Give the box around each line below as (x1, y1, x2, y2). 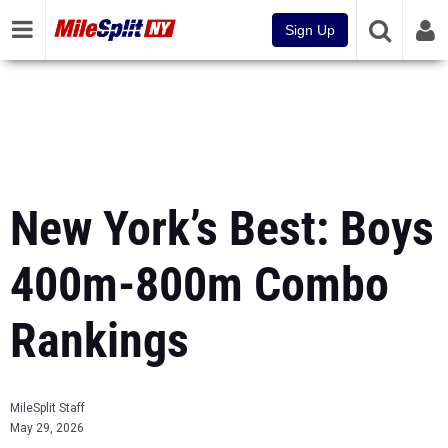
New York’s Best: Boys (10, 200, 434, 257)
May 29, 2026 (10, 421, 84, 435)
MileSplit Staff (10, 401, 85, 415)
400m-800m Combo (10, 256, 389, 313)
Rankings (10, 312, 189, 369)
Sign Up (285, 22, 335, 38)
